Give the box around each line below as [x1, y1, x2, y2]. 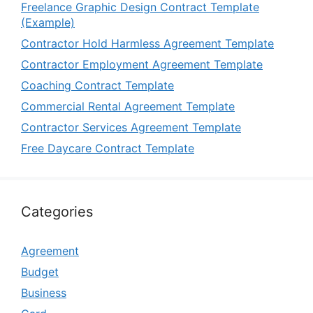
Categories [21, 203, 93, 220]
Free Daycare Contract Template [21, 140, 194, 155]
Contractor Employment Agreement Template [21, 57, 263, 71]
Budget [21, 264, 59, 279]
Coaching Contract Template [21, 78, 174, 92]
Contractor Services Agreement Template [21, 119, 241, 134]
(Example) [21, 15, 75, 29]
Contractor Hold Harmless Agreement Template [21, 36, 274, 50]
